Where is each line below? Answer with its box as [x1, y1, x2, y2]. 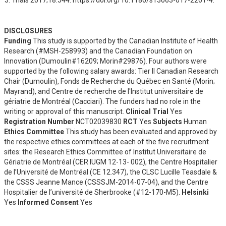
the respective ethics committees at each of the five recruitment [4, 137, 209, 146]
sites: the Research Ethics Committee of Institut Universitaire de [4, 147, 206, 156]
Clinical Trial [126, 107, 168, 116]
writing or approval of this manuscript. [4, 107, 126, 116]
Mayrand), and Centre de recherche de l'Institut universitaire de [4, 87, 203, 95]
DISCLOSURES [4, 26, 52, 35]
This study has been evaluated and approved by [64, 127, 217, 136]
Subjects [153, 117, 182, 126]
